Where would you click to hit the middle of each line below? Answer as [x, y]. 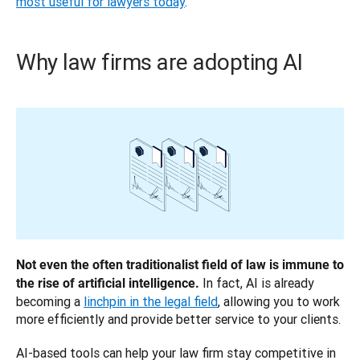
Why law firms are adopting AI [160, 62]
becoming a [50, 302]
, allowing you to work [279, 302]
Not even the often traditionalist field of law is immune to [180, 265]
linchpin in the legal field [151, 302]
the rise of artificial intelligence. [108, 284]
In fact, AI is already [257, 283]
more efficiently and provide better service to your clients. [178, 319]
